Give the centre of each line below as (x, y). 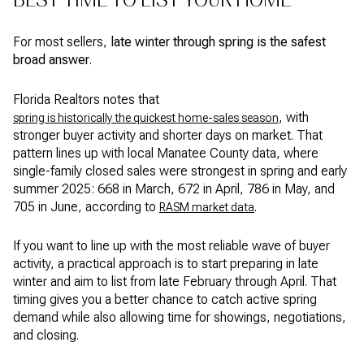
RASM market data (207, 207)
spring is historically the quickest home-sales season (146, 117)
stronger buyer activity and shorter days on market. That (168, 135)
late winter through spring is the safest (218, 42)
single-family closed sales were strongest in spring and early (180, 171)
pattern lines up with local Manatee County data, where (166, 153)
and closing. (46, 336)
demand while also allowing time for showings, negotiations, (180, 318)
